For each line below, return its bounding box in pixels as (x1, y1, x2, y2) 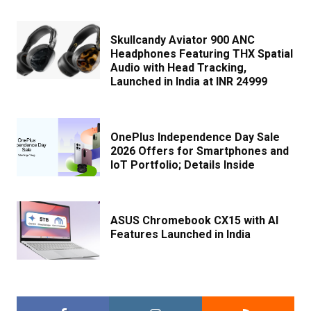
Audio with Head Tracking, (110, 61, 246, 74)
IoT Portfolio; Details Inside (110, 158, 255, 171)
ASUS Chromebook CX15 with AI (110, 214, 278, 227)
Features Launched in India (110, 228, 251, 241)
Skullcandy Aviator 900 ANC (110, 33, 255, 47)
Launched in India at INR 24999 (110, 75, 267, 88)
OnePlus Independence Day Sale (110, 131, 280, 144)
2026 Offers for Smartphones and (110, 144, 289, 158)
